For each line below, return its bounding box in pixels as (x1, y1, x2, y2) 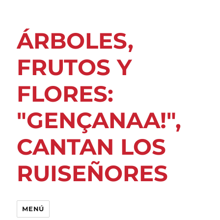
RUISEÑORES (17, 160, 168, 187)
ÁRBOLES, (17, 27, 134, 54)
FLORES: (17, 80, 114, 107)
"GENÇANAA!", (17, 107, 182, 134)
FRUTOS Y (17, 54, 132, 81)
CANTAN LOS (17, 133, 166, 160)
